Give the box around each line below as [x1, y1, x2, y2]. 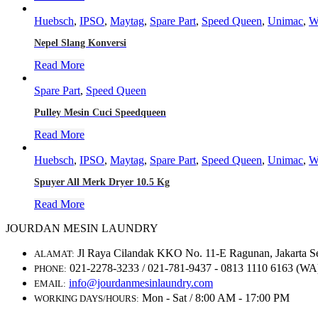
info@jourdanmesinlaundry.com [69, 276, 213, 289]
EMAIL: [34, 278, 66, 289]
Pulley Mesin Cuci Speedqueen [34, 106, 166, 118]
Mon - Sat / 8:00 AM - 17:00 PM [142, 291, 290, 304]
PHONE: [34, 263, 67, 274]
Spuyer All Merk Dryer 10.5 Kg [34, 176, 170, 187]
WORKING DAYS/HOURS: [34, 292, 139, 304]
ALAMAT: [34, 248, 75, 259]
